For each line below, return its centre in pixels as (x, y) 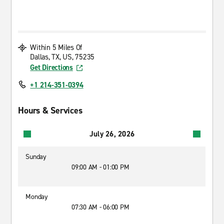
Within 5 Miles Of (56, 47)
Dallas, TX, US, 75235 (62, 57)
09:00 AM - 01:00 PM (100, 167)
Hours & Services (50, 110)
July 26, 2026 (112, 134)
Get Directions (51, 67)
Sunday (36, 157)
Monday (37, 197)
